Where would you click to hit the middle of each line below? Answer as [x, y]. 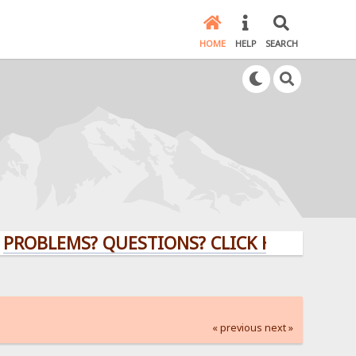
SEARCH [281, 44]
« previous [237, 327]
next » [279, 327]
